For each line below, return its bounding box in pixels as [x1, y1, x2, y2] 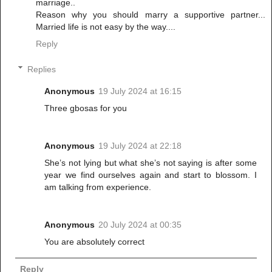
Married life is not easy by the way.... [36, 22, 175, 32]
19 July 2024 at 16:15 [98, 86, 182, 96]
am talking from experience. [44, 182, 152, 192]
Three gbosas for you [44, 103, 127, 113]
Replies [27, 64, 56, 74]
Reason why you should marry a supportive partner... [36, 10, 265, 20]
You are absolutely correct [44, 236, 145, 246]
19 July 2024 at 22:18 [98, 140, 182, 151]
